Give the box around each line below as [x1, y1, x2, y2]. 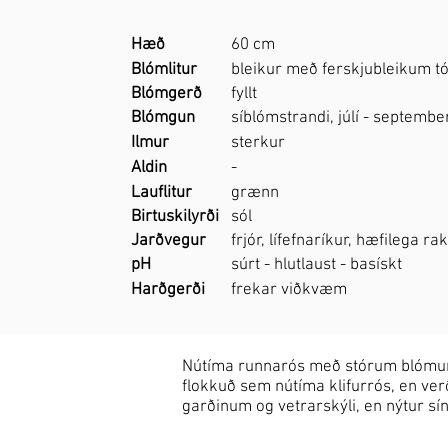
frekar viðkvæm [231, 280, 348, 301]
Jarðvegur [131, 231, 207, 252]
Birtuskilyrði [131, 207, 220, 228]
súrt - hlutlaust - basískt [231, 255, 403, 276]
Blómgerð [131, 84, 203, 105]
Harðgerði [131, 280, 206, 301]
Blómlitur [131, 60, 198, 81]
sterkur [231, 133, 286, 154]
